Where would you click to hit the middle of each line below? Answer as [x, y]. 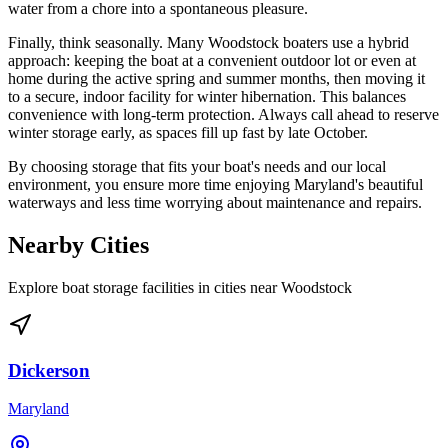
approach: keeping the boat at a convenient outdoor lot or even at [212, 60]
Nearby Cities [78, 244]
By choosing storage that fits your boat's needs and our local [197, 166]
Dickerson [49, 370]
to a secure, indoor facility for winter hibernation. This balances [207, 96]
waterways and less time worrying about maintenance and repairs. [215, 202]
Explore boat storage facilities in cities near [144, 287]
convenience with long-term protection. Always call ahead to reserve [223, 114]
